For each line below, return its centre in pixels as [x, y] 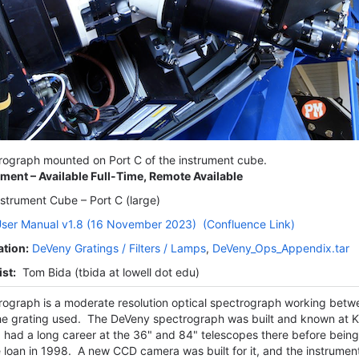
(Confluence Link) [249, 224]
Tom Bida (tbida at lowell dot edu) [108, 272]
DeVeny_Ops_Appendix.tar [281, 248]
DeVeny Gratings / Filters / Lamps [119, 248]
